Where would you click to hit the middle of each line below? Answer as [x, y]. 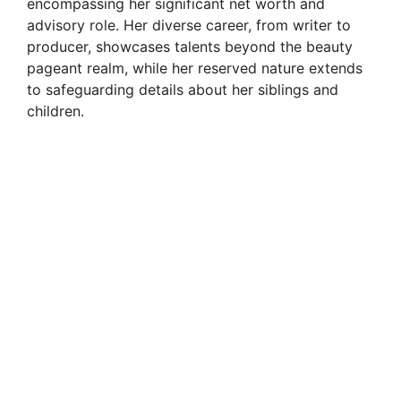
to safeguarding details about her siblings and [183, 90]
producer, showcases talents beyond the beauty [190, 47]
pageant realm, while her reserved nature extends [195, 68]
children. [55, 111]
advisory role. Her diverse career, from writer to [189, 26]
